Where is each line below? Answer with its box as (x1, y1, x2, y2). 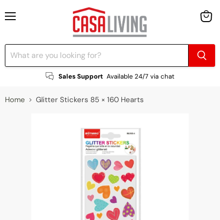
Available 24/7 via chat (107, 72, 175, 81)
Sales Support (58, 72, 103, 81)
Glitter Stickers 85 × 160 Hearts (36, 94, 144, 105)
